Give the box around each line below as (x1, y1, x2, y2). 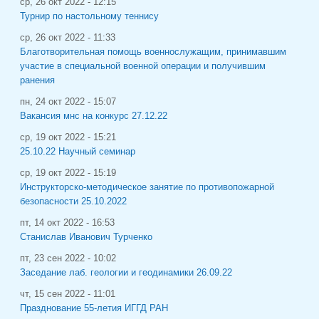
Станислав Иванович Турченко (20, 231, 152, 242)
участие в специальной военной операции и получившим (20, 61, 266, 71)
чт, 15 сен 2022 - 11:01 (20, 288, 115, 299)
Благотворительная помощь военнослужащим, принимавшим (20, 46, 286, 57)
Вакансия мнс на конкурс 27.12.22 (20, 110, 167, 121)
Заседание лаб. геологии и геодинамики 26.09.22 (20, 267, 232, 278)
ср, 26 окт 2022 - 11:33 (20, 32, 115, 43)
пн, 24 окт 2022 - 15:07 (20, 96, 116, 107)
